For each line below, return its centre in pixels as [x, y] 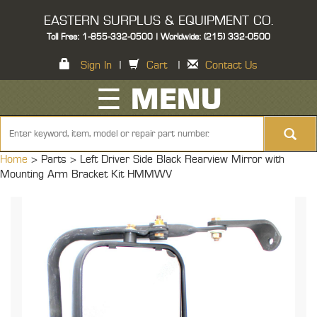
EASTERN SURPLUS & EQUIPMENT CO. [158, 21]
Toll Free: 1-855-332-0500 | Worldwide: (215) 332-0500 [158, 37]
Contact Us [231, 65]
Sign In [96, 65]
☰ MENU [158, 100]
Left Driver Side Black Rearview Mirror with [182, 160]
